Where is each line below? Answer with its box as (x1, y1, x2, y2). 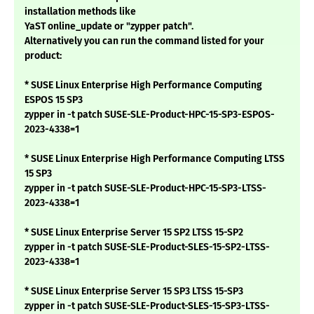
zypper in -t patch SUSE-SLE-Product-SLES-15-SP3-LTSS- (25, 300, 270, 313)
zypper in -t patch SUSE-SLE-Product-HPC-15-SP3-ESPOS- (25, 109, 275, 121)
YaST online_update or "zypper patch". (25, 20, 193, 33)
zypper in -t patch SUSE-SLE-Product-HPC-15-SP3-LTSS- (25, 182, 266, 195)
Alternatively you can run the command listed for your (25, 35, 264, 48)
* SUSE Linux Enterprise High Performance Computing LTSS (25, 153, 285, 165)
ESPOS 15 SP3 (25, 94, 83, 107)
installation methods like (25, 6, 136, 18)
